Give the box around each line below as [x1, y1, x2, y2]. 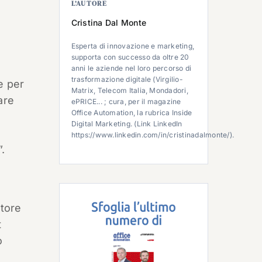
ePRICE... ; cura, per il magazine [71, 97, 181, 106]
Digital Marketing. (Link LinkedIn [71, 119, 182, 128]
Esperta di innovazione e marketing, [71, 42, 195, 50]
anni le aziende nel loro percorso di [71, 64, 192, 73]
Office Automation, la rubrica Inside [71, 108, 192, 117]
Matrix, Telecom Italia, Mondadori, [71, 86, 188, 95]
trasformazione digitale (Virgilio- [71, 75, 183, 84]
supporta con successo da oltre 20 [71, 53, 189, 61]
